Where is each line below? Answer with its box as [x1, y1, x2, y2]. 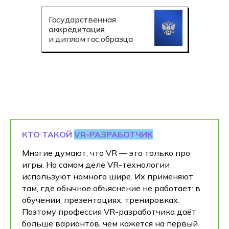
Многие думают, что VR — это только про [22, 148, 190, 158]
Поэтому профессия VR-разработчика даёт [22, 207, 196, 217]
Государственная [49, 14, 116, 25]
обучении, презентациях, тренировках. [22, 195, 179, 205]
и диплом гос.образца [49, 34, 133, 44]
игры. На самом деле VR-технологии [22, 159, 170, 170]
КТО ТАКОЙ [22, 129, 74, 140]
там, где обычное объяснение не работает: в [22, 183, 200, 193]
